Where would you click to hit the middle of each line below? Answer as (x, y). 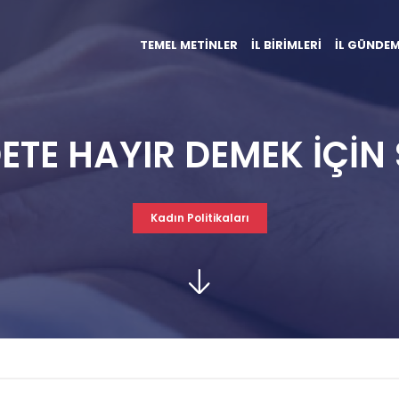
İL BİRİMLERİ (286, 45)
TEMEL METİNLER (189, 45)
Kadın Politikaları (199, 218)
